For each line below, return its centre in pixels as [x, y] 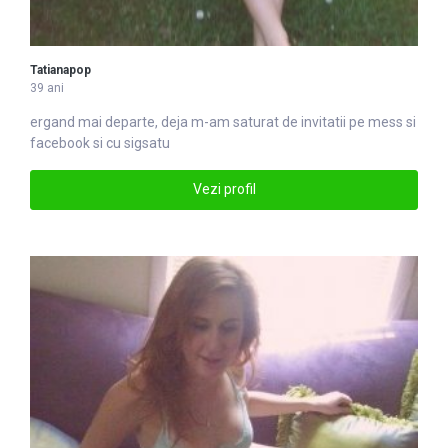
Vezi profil [224, 189]
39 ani [47, 87]
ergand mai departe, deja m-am [131, 121]
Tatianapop [60, 69]
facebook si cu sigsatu [100, 142]
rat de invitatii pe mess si [338, 121]
